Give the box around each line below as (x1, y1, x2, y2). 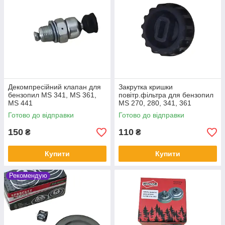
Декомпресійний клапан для (8, 83, 101, 91)
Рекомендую (9, 172, 47, 180)
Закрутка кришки (119, 83, 173, 91)
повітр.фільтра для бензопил (119, 91, 213, 99)
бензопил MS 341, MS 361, (8, 91, 96, 99)
